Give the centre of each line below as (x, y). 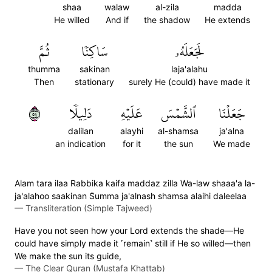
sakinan (94, 69)
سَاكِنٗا (94, 52)
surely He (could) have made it (189, 82)
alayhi (132, 131)
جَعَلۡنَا (232, 114)
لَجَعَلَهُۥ (189, 52)
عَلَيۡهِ (132, 114)
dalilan (80, 131)
